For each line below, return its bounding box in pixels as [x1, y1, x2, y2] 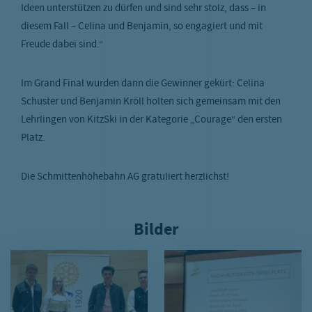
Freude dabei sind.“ [21, 37, 103, 53]
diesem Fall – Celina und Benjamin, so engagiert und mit [21, 19, 263, 35]
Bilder [133, 218, 179, 240]
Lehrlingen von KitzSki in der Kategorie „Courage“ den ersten [21, 112, 282, 128]
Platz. [21, 130, 45, 146]
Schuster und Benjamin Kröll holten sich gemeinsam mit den [21, 94, 281, 110]
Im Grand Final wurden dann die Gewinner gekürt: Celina [21, 76, 265, 92]
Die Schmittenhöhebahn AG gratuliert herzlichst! [21, 169, 229, 185]
